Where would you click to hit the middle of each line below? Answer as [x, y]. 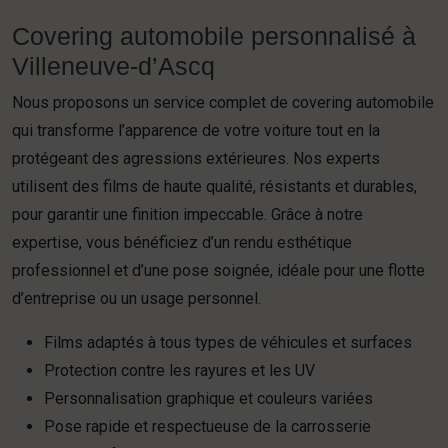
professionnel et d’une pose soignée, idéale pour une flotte [218, 270]
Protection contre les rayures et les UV [179, 370]
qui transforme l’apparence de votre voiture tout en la [196, 130]
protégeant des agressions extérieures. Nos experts [196, 158]
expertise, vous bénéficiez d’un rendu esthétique [182, 242]
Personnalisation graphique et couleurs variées [208, 398]
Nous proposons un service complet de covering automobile [223, 102]
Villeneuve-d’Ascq [113, 66]
